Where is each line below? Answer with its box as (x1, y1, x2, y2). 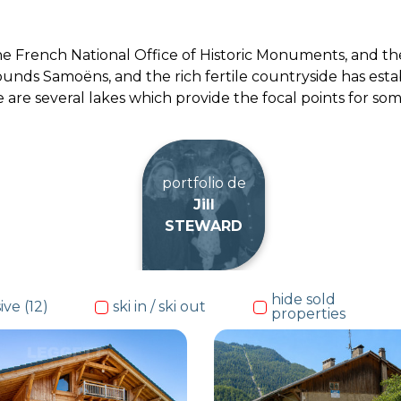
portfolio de (161, 174, 246, 192)
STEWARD (165, 217, 243, 235)
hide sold (270, 291, 336, 309)
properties (270, 305, 346, 323)
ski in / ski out (112, 298, 206, 316)
